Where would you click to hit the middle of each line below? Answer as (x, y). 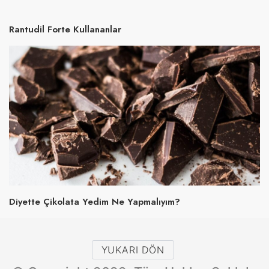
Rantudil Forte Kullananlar (65, 29)
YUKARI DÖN (133, 250)
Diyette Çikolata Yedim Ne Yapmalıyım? (95, 202)
